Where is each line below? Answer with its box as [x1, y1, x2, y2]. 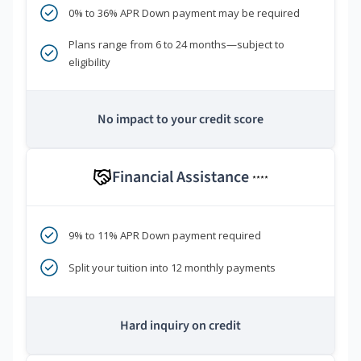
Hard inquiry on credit [120, 317, 241, 335]
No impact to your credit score [98, 110, 263, 129]
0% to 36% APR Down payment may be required [68, 6, 300, 21]
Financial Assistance [112, 166, 252, 189]
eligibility [68, 55, 110, 70]
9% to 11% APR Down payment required [68, 228, 261, 243]
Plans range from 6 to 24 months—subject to [68, 37, 284, 52]
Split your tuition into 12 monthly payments [68, 260, 276, 276]
